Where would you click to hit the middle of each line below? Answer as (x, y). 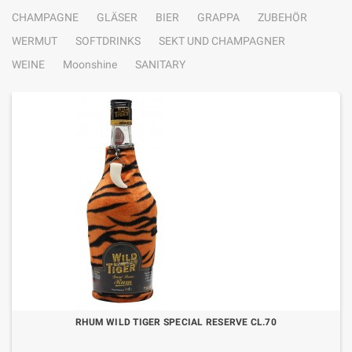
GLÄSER (117, 17)
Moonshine (90, 64)
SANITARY (160, 64)
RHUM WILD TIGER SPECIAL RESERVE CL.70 (176, 322)
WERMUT (35, 41)
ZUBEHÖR (282, 17)
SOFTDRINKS (108, 41)
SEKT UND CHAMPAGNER (222, 41)
